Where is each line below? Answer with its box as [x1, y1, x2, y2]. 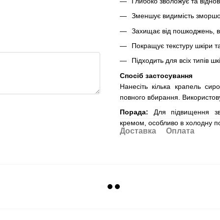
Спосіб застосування [120, 71, 192, 80]
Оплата [166, 127, 194, 136]
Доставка [120, 127, 156, 136]
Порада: [120, 108, 148, 116]
